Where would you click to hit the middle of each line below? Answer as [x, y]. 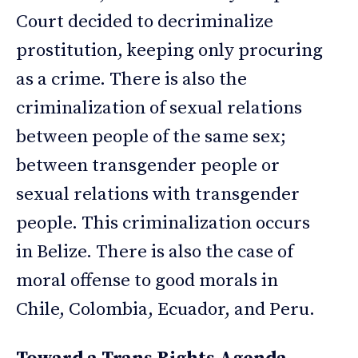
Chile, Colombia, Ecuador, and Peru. [165, 310]
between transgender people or [148, 166]
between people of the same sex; [151, 137]
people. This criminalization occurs [163, 224]
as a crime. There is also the [131, 80]
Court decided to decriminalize [145, 22]
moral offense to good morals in [147, 281]
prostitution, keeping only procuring [169, 51]
